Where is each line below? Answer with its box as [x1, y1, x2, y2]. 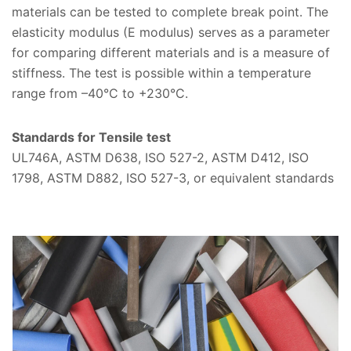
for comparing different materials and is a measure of [12, 45, 330, 61]
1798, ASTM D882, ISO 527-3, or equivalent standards [12, 170, 334, 186]
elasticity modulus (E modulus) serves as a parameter [12, 24, 330, 41]
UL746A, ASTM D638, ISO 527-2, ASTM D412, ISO [12, 150, 309, 166]
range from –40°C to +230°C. [12, 85, 188, 102]
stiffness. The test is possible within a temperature [12, 65, 311, 81]
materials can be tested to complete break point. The [12, 4, 328, 20]
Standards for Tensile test [12, 129, 171, 146]
